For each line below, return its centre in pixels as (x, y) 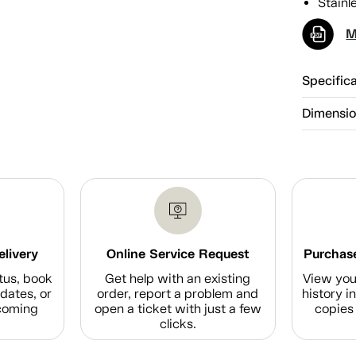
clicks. (178, 323)
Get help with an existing (178, 278)
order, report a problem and (178, 293)
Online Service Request (178, 253)
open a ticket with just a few (178, 308)
